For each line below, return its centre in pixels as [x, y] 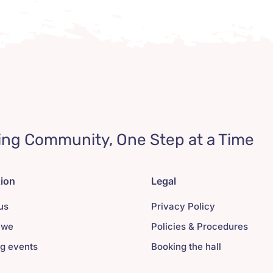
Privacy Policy [183, 207]
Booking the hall [186, 247]
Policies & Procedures [199, 227]
